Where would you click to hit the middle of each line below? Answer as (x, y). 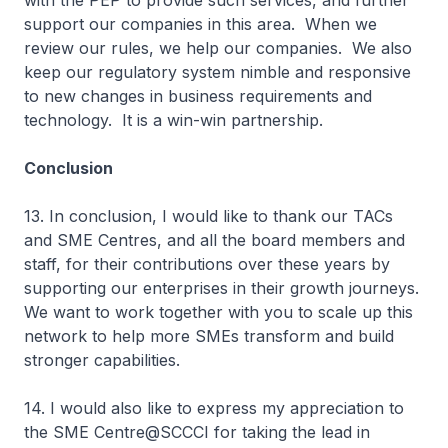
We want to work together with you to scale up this (218, 312)
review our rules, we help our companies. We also (218, 48)
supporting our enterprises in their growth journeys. (224, 288)
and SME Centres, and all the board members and (214, 240)
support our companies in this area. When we (200, 24)
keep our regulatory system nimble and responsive (217, 72)
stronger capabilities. (107, 360)
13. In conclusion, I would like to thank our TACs (208, 216)
